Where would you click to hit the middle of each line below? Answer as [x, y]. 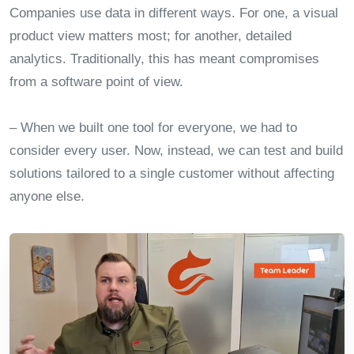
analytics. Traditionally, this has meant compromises [164, 59]
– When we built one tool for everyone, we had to [153, 128]
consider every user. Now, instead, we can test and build [176, 151]
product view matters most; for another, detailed [151, 36]
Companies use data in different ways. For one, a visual [174, 13]
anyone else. [47, 196]
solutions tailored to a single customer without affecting [172, 173]
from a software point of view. [96, 82]
